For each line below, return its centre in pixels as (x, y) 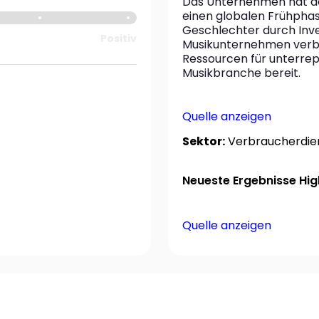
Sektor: (204, 141)
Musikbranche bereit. (241, 73)
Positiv (118, 38)
